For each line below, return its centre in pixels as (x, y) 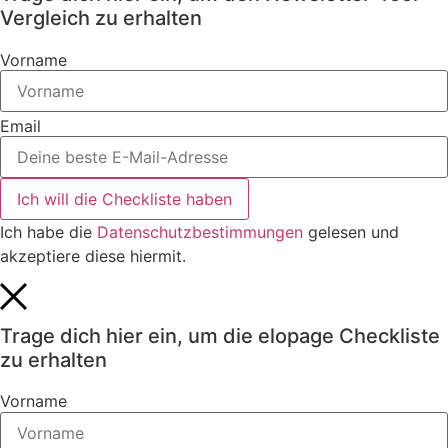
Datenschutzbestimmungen (200, 232)
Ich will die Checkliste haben (124, 199)
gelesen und (351, 232)
